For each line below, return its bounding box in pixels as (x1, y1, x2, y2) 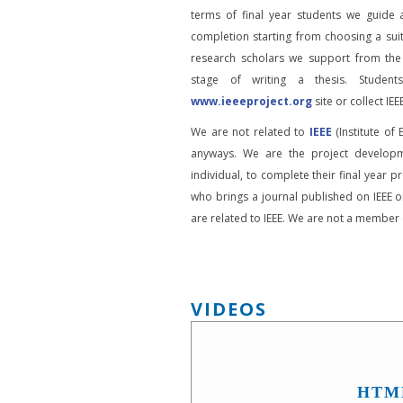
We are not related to (191, 124, 309, 139)
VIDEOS (191, 297, 267, 321)
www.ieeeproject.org (191, 94, 312, 109)
